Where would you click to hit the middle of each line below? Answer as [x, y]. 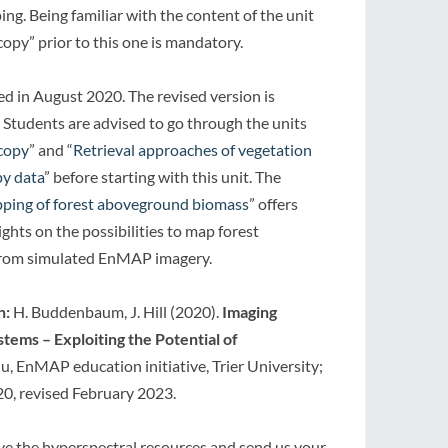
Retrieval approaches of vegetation [192, 149]
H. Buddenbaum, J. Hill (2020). [117, 311]
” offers [273, 203]
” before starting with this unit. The [162, 176]
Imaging [249, 311]
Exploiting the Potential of [146, 338]
